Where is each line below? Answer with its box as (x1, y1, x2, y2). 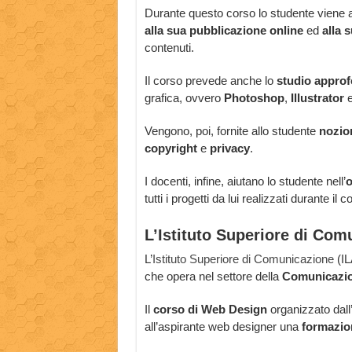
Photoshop (223, 91, 284, 105)
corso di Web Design (152, 302, 267, 317)
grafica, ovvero (144, 91, 224, 105)
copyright (144, 141, 197, 156)
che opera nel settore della (144, 269, 282, 284)
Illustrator (290, 91, 344, 105)
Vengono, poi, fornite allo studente (144, 124, 316, 138)
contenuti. (144, 41, 194, 55)
